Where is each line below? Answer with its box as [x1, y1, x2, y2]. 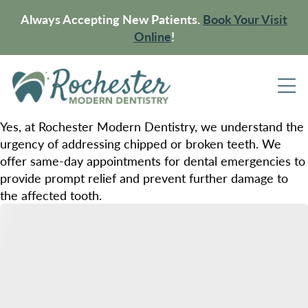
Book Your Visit [203, 10, 287, 27]
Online [133, 27, 171, 45]
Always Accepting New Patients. [21, 10, 203, 27]
